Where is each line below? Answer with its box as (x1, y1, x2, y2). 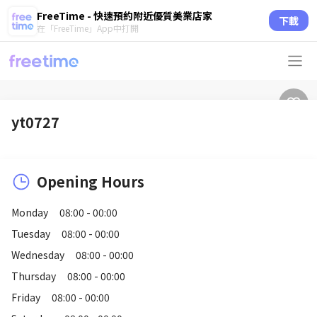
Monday (11, 205, 48, 219)
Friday (11, 290, 40, 304)
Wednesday (11, 248, 64, 262)
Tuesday (11, 226, 50, 241)
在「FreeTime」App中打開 (37, 21, 139, 34)
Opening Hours (37, 171, 144, 192)
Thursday (11, 269, 56, 283)
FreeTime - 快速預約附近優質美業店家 (37, 8, 212, 23)
